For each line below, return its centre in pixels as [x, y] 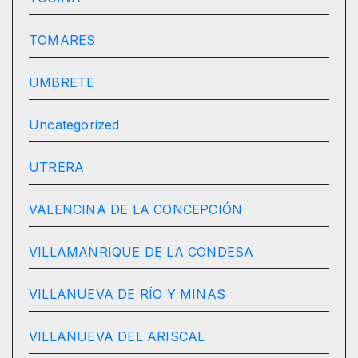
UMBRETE [62, 83]
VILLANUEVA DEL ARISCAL [117, 337]
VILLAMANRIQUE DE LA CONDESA [141, 252]
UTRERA [57, 167]
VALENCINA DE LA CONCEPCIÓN [136, 210]
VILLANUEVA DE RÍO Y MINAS [127, 294]
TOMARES [62, 40]
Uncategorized [74, 125]
